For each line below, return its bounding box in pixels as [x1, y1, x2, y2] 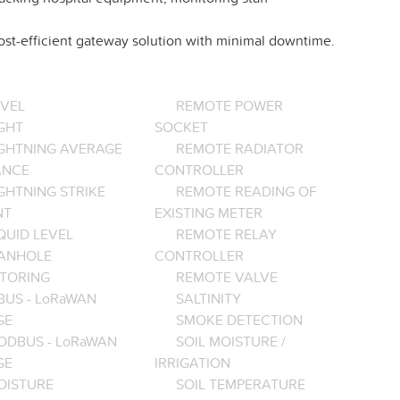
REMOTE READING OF [176, 181, 318, 202]
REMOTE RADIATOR [176, 138, 304, 159]
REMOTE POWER [176, 96, 284, 116]
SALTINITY [176, 288, 242, 309]
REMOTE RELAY [176, 224, 278, 245]
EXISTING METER [154, 203, 263, 223]
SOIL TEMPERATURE [176, 374, 306, 395]
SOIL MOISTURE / [176, 331, 287, 352]
